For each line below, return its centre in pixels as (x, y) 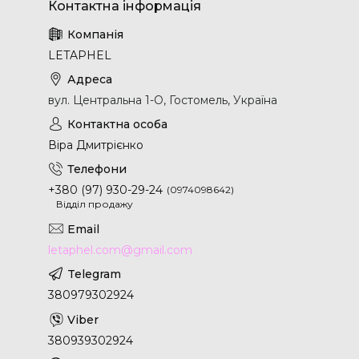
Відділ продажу (95, 204)
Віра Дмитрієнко (96, 145)
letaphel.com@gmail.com (120, 250)
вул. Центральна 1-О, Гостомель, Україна (163, 101)
